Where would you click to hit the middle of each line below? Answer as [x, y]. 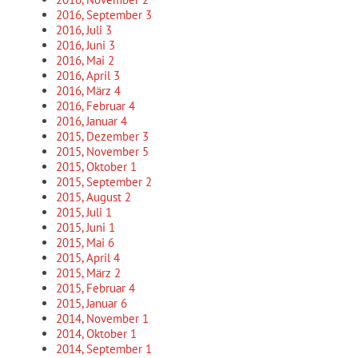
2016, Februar [92, 106]
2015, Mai [82, 243]
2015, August [90, 197]
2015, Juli [81, 212]
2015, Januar [88, 303]
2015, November [99, 151]
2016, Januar [88, 121]
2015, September [101, 182]
